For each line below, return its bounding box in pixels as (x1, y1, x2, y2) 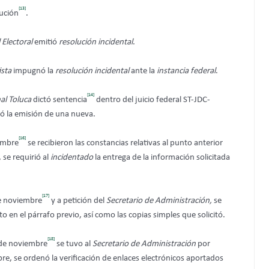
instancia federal (157, 66, 216, 76)
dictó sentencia (31, 95, 87, 104)
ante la (129, 66, 157, 76)
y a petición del (49, 196, 106, 205)
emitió (32, 37, 59, 47)
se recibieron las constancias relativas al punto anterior (26, 138, 223, 148)
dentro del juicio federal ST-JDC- (94, 95, 210, 104)
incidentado (50, 153, 93, 162)
